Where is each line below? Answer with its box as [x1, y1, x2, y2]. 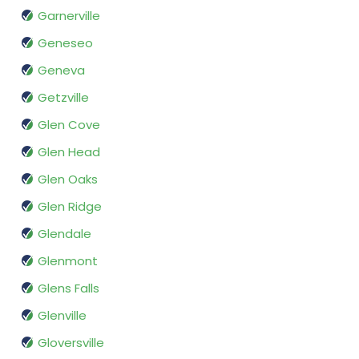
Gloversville [38, 334, 104, 352]
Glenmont [38, 252, 98, 270]
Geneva [38, 62, 85, 79]
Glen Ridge [38, 198, 102, 216]
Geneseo [38, 34, 93, 52]
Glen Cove [38, 116, 100, 134]
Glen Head [38, 143, 100, 161]
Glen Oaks [38, 171, 98, 188]
